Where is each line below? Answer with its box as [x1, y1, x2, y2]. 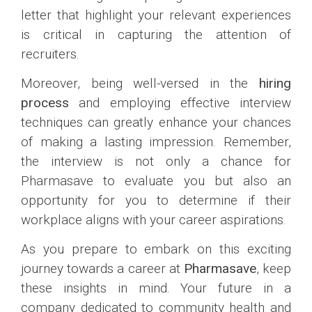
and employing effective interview [69, 94, 291, 111]
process [21, 94, 69, 111]
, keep [256, 260, 292, 277]
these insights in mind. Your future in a [21, 280, 291, 297]
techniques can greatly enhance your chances [21, 114, 291, 130]
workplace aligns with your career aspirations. [21, 211, 286, 228]
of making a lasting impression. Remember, [21, 133, 291, 150]
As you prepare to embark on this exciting [21, 241, 291, 258]
